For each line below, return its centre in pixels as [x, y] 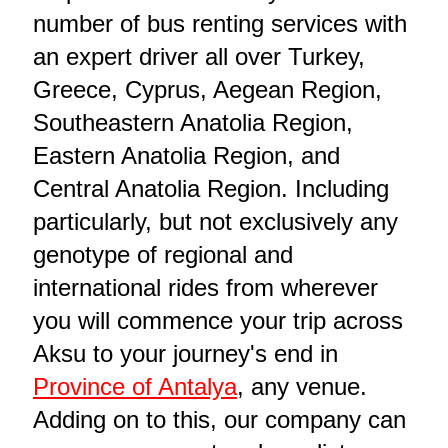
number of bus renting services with [219, 24]
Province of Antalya [134, 387]
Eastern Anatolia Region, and [186, 156]
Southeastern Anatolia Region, [192, 123]
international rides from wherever [205, 288]
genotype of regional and [162, 255]
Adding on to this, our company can [219, 420]
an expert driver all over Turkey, [198, 57]
